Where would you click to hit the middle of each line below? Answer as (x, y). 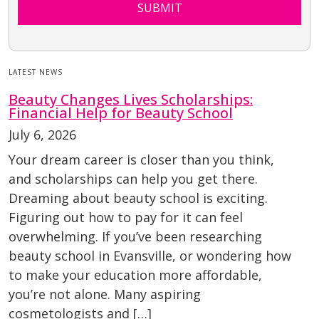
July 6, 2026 (42, 135)
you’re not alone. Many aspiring (105, 294)
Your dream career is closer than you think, (141, 160)
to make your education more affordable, (135, 275)
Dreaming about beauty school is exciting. (138, 198)
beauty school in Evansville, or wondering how (150, 256)
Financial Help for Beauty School (121, 113)
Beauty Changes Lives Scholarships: (131, 100)
